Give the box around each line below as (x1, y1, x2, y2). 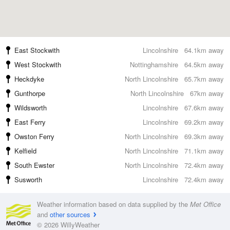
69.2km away (184, 117, 224, 127)
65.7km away (184, 74, 224, 84)
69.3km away (184, 131, 224, 141)
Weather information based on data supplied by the (37, 199, 190, 209)
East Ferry (14, 117, 46, 127)
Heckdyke (14, 74, 44, 84)
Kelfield (14, 146, 36, 156)
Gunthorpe (14, 88, 45, 98)
